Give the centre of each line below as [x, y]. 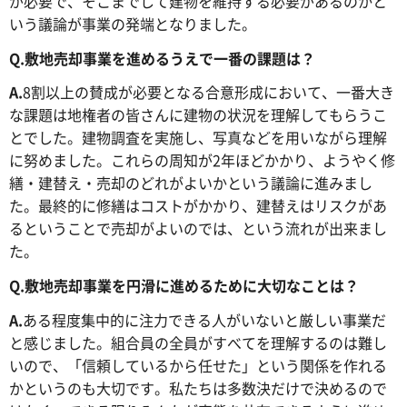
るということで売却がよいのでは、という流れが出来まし [198, 228]
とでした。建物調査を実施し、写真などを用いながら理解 [198, 138]
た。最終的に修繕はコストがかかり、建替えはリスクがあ [198, 206]
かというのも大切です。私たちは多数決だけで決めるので [198, 387]
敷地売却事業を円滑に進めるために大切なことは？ [192, 286]
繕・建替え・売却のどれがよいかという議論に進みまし [191, 183]
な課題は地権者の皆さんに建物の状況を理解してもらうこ [198, 115]
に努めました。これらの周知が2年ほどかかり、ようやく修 [202, 160]
